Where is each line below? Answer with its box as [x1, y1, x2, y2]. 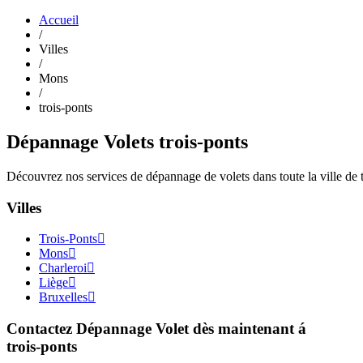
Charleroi [39, 261, 87, 275]
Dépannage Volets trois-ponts [6, 130, 248, 152]
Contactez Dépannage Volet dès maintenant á [6, 319, 306, 337]
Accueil [39, 13, 79, 27]
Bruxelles [39, 290, 88, 305]
